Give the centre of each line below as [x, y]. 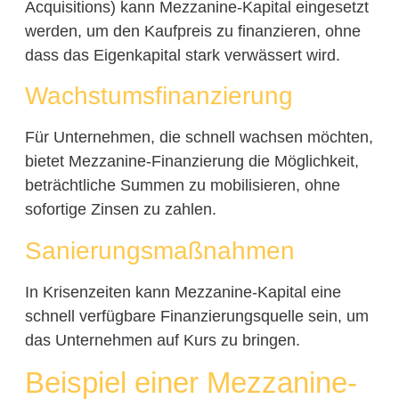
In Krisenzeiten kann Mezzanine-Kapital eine [183, 292]
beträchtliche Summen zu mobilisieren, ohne [182, 186]
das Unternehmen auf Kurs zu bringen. [162, 340]
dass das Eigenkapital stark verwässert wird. [182, 55]
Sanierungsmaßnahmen [159, 250]
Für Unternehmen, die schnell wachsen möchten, [199, 138]
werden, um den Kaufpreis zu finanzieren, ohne [192, 31]
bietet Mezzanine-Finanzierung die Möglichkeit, [191, 162]
